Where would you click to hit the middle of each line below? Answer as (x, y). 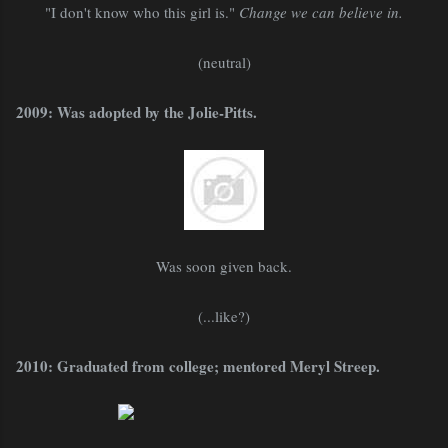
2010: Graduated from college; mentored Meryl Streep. (198, 365)
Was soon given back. (224, 265)
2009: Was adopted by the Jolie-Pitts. (136, 111)
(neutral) (224, 61)
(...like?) (224, 315)
